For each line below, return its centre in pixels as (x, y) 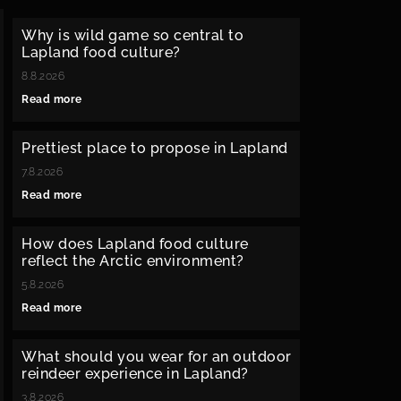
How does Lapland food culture (135, 244)
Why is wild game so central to (132, 35)
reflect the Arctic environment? (133, 261)
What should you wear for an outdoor (157, 357)
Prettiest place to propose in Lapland (155, 148)
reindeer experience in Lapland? (135, 374)
